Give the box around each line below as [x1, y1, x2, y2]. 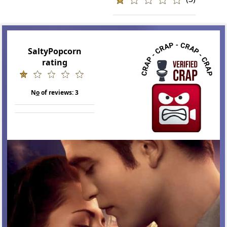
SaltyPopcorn [27, 46, 82, 57]
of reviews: [39, 88, 75, 97]
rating [42, 57, 67, 68]
